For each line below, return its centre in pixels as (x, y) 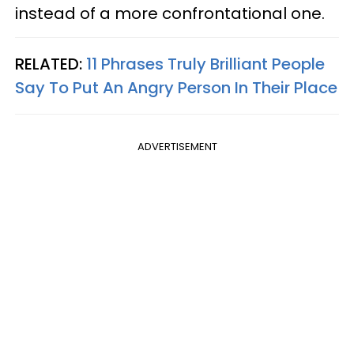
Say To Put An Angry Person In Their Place (176, 87)
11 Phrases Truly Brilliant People (205, 64)
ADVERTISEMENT (177, 146)
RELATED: (51, 64)
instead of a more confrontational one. (170, 13)
